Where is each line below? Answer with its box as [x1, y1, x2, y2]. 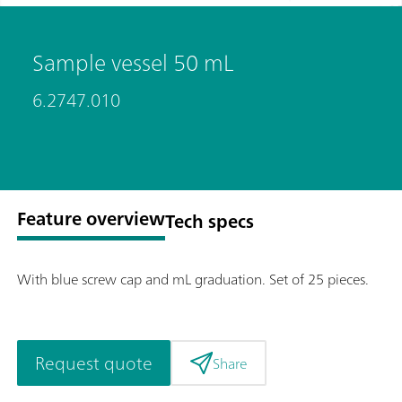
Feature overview [17, 203, 165, 235]
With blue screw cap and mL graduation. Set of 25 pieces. [17, 267, 369, 293]
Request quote [35, 346, 153, 379]
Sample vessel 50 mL [31, 42, 233, 83]
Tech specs [165, 205, 254, 237]
